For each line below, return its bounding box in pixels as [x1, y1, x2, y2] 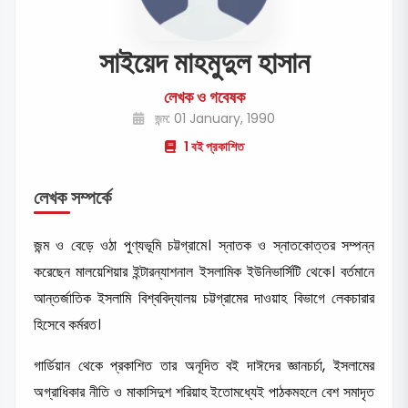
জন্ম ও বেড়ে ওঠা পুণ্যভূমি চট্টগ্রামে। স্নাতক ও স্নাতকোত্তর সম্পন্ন [34, 234, 374, 256]
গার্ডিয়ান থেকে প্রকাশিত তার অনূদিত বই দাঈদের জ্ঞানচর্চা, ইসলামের [34, 354, 374, 376]
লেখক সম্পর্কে [34, 184, 111, 210]
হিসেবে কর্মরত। [34, 313, 101, 335]
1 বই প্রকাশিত [180, 137, 244, 156]
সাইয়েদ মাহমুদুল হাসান [98, 41, 310, 83]
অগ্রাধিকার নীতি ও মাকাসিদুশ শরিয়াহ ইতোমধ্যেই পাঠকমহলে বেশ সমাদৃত [34, 381, 374, 403]
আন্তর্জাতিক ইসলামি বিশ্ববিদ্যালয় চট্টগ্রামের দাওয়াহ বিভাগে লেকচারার [34, 287, 374, 309]
